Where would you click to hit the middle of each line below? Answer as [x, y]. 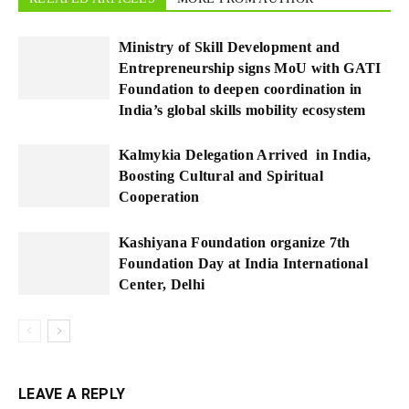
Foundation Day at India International [243, 263]
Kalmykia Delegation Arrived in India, [245, 155]
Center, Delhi [162, 284]
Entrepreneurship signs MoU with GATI [250, 68]
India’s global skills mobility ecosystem [242, 110]
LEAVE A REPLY [72, 394]
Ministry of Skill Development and [230, 47]
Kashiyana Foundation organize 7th [235, 242]
